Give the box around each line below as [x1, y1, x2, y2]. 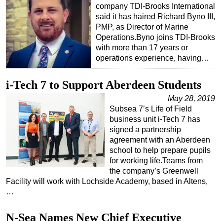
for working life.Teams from [110, 156, 203, 165]
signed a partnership [110, 125, 181, 134]
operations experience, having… [96, 54, 209, 63]
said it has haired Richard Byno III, [96, 12, 215, 21]
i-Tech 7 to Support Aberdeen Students [6, 78, 201, 92]
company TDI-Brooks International [96, 2, 215, 11]
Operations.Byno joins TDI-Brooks [96, 33, 215, 42]
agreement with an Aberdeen [110, 136, 210, 145]
